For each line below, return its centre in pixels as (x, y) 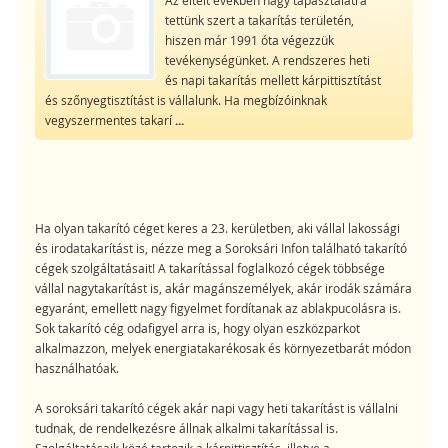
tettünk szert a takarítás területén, (259, 19)
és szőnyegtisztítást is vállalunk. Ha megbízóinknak (185, 99)
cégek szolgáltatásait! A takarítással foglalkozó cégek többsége (210, 268)
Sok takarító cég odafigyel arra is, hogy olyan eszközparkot (197, 328)
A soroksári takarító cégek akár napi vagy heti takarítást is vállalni (216, 408)
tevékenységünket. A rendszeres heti (267, 59)
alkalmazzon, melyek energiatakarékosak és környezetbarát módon (223, 348)
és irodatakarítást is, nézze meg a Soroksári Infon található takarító (221, 248)
